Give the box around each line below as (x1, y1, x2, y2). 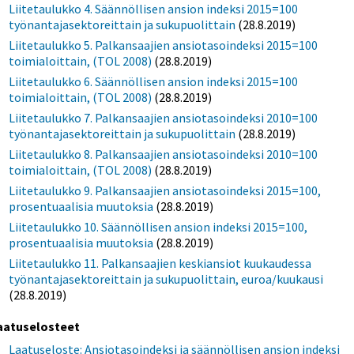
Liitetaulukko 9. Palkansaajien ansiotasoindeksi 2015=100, (9, 182, 322, 198)
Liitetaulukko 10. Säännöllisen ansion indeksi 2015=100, (9, 218, 308, 235)
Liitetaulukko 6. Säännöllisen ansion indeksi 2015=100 (9, 73, 299, 89)
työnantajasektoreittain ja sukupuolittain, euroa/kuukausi (9, 270, 324, 287)
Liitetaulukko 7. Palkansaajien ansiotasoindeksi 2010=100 (9, 109, 318, 126)
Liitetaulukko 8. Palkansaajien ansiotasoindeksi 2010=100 (9, 145, 318, 162)
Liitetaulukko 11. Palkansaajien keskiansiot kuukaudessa (9, 254, 312, 271)
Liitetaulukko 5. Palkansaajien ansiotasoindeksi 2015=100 (9, 36, 318, 53)
